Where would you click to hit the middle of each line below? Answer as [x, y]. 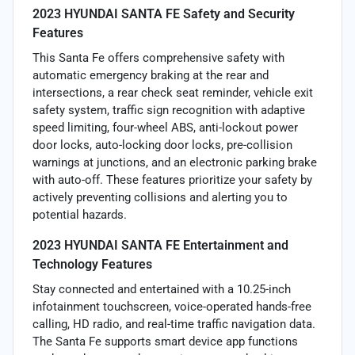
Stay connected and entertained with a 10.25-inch [162, 289]
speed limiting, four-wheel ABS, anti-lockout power [165, 127]
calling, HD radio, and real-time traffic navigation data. [174, 324]
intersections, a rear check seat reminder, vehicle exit [173, 92]
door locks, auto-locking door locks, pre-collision [162, 145]
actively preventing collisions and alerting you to [160, 197]
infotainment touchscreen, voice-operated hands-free [172, 306]
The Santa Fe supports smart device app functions [165, 341]
